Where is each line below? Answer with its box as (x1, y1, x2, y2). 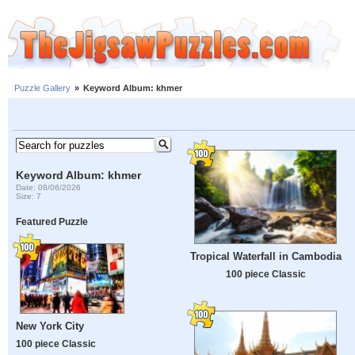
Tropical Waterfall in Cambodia (189, 250, 342, 263)
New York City (16, 320, 85, 333)
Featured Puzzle (16, 216, 89, 227)
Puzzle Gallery (14, 83, 71, 94)
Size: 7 (16, 191, 42, 200)
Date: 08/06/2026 (16, 182, 82, 192)
